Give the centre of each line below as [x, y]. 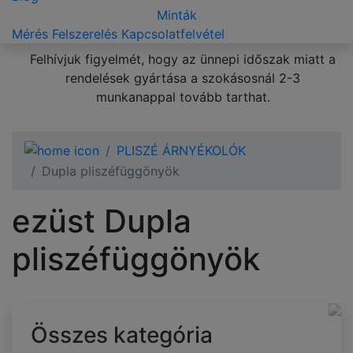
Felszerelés [85, 33]
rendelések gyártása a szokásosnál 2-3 [183, 78]
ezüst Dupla [102, 221]
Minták [176, 15]
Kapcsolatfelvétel [173, 33]
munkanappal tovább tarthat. [183, 97]
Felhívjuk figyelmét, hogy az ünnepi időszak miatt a [183, 59]
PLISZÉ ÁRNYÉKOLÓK [181, 150]
